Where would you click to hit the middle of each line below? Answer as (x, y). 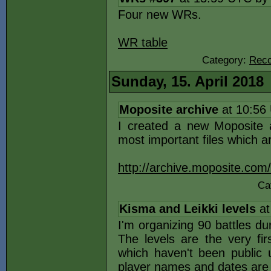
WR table (143, 42)
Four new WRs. (160, 15)
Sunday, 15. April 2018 (188, 81)
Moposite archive (169, 109)
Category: (226, 60)
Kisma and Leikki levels (188, 209)
